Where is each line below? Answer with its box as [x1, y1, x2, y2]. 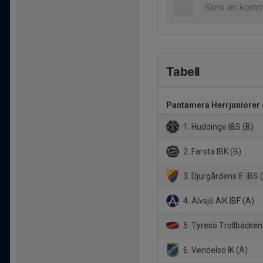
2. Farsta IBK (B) [181, 146, 242, 156]
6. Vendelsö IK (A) [181, 245, 248, 255]
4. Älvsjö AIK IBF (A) [181, 195, 255, 205]
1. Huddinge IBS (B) [181, 122, 254, 131]
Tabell [166, 65, 200, 79]
